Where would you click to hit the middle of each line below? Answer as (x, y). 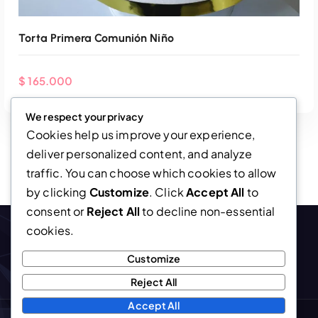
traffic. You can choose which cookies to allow (152, 173)
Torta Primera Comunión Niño (96, 38)
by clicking (58, 192)
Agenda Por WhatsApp (159, 280)
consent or (56, 212)
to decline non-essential (207, 212)
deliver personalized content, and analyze (139, 154)
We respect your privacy (85, 117)
